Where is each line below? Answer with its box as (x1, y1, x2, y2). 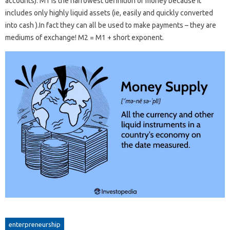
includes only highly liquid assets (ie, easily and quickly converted (5, 9, 213, 17)
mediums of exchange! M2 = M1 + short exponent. (5, 33, 164, 42)
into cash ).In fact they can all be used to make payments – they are (5, 21, 216, 29)
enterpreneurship (9, 221, 61, 228)
